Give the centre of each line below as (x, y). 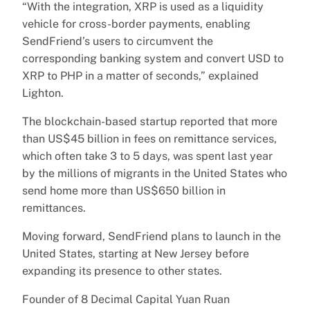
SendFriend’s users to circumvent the (118, 41)
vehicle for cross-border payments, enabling (136, 24)
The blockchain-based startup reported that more (150, 121)
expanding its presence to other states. (122, 271)
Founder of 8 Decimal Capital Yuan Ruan (126, 299)
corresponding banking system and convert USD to (153, 58)
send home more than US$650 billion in (124, 190)
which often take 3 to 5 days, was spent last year (147, 156)
